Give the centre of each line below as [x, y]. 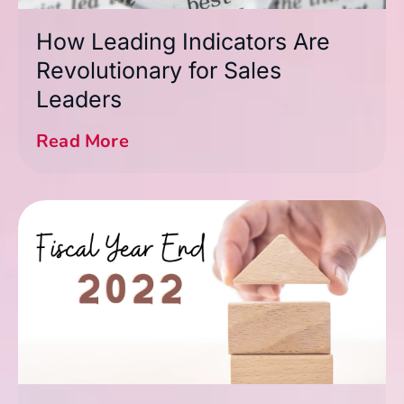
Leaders [79, 99]
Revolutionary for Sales [159, 70]
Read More [83, 141]
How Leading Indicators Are [183, 41]
